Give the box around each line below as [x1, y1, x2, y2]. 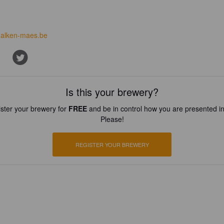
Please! [100, 114, 124, 124]
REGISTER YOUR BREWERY [75, 140, 149, 148]
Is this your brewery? [65, 84, 158, 99]
